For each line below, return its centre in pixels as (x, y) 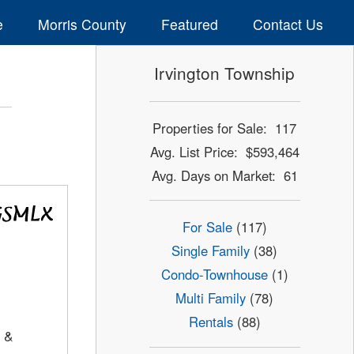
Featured (189, 24)
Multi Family (211, 298)
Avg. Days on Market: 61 (224, 175)
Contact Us (288, 24)
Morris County (82, 24)
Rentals (211, 322)
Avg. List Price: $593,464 (224, 151)
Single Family (211, 251)
